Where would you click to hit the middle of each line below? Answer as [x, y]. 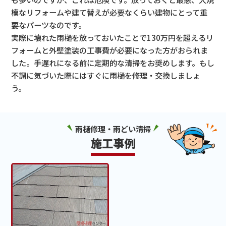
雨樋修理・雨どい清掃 [113, 129]
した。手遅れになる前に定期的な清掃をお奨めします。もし [113, 62]
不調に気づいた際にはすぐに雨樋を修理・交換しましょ [106, 75]
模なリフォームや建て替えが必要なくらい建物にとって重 [109, 12]
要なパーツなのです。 [49, 24]
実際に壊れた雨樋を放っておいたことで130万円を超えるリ [112, 37]
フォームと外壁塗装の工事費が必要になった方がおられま [110, 50]
